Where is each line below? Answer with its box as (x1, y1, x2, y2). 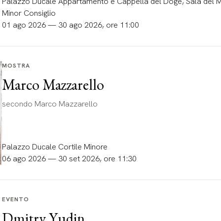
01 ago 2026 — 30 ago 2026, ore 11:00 (1, 20, 139, 30)
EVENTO (1, 195, 29, 203)
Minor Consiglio (1, 8, 56, 18)
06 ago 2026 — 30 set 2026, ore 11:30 (1, 153, 137, 164)
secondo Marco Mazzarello (1, 99, 98, 109)
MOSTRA (1, 62, 30, 70)
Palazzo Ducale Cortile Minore (1, 142, 108, 152)
